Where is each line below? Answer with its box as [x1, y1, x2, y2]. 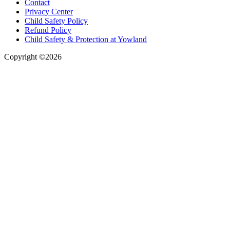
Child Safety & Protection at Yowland [25, 35, 147, 44]
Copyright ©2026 [4, 52, 62, 62]
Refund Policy [25, 26, 71, 35]
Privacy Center [25, 7, 73, 16]
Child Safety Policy [25, 16, 88, 26]
